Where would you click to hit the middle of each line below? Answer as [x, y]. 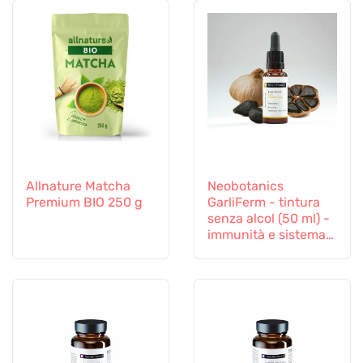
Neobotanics [246, 186]
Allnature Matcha [78, 186]
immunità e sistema [267, 235]
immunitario [244, 251]
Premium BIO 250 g [84, 203]
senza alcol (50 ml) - [269, 219]
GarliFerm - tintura [264, 203]
